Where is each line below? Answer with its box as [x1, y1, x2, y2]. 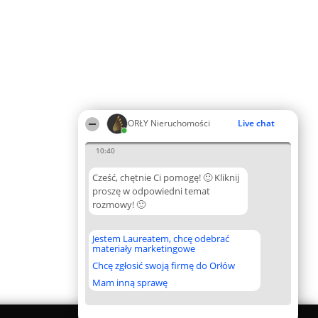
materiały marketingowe [92, 242, 195, 255]
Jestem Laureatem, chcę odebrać [92, 232, 229, 245]
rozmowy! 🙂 [92, 198, 146, 211]
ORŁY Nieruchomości [128, 117, 210, 129]
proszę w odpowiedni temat [92, 185, 210, 197]
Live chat [238, 117, 275, 129]
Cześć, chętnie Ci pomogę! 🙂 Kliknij [92, 171, 239, 184]
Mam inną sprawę [92, 276, 168, 289]
